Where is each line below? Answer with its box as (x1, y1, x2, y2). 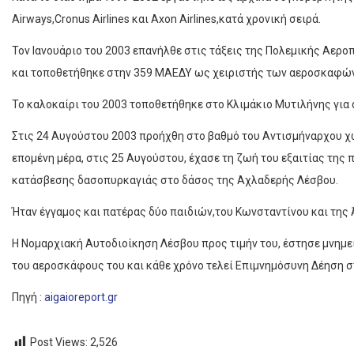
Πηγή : (12, 291, 44, 304)
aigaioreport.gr (44, 291, 118, 304)
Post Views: (30, 336, 88, 349)
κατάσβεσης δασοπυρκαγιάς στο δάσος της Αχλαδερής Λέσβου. (12, 174, 338, 187)
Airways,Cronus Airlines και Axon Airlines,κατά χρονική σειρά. (12, 13, 321, 26)
